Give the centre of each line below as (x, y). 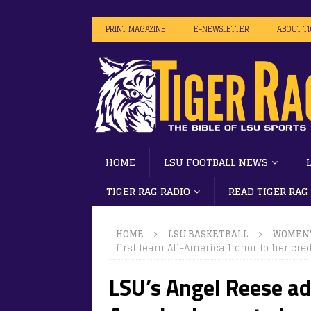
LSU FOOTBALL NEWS (216, 162)
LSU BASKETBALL (208, 234)
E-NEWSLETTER (221, 29)
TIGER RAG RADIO (148, 191)
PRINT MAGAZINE (136, 29)
